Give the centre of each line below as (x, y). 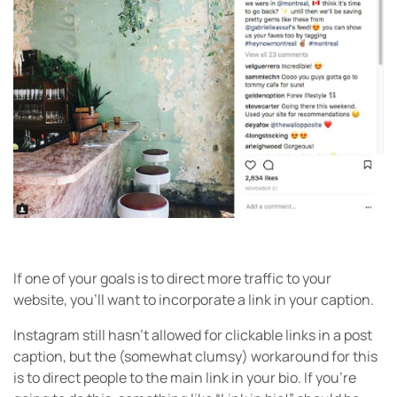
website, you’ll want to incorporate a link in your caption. (194, 300)
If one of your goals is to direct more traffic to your (172, 279)
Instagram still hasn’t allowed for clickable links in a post (193, 335)
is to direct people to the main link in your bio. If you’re (185, 378)
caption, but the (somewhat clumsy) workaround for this (195, 357)
